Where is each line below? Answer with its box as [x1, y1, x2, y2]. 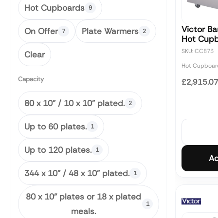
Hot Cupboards [24, 2, 85, 13]
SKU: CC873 [182, 47, 214, 55]
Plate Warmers [82, 25, 139, 36]
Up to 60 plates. [24, 121, 87, 132]
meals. [71, 205, 96, 217]
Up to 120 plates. [24, 144, 91, 155]
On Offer [24, 25, 58, 36]
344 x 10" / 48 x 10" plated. [24, 167, 129, 179]
